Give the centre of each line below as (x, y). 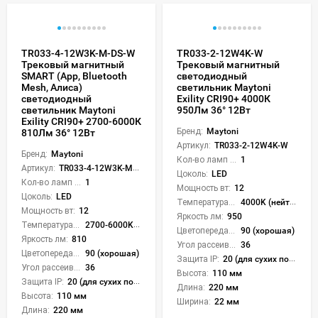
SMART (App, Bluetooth (74, 76)
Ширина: (194, 301)
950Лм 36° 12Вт (214, 110)
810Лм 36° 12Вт (58, 132)
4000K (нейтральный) (265, 202)
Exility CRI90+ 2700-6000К (81, 121)
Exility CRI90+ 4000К (224, 98)
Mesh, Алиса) (52, 87)
